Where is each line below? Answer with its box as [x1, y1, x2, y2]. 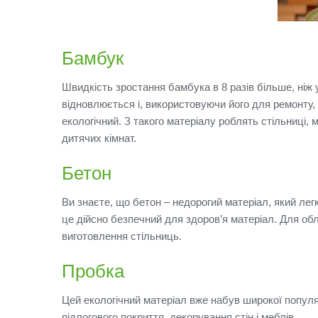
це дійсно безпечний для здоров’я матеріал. [62, 212, 280, 225]
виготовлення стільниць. [62, 229, 182, 242]
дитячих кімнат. [62, 131, 136, 144]
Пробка [62, 260, 124, 282]
